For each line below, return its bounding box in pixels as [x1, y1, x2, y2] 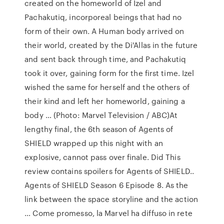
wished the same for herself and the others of [24, 81, 189, 92]
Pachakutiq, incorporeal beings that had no [24, 11, 182, 22]
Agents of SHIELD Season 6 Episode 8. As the [24, 179, 188, 190]
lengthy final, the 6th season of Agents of [24, 123, 173, 134]
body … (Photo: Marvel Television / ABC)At [24, 109, 178, 120]
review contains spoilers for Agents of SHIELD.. [24, 165, 194, 176]
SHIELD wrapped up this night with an [24, 137, 163, 148]
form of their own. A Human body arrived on [24, 25, 184, 36]
